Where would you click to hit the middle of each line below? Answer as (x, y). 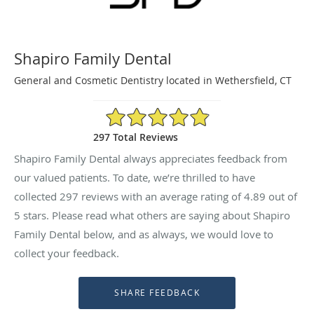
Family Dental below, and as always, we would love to (144, 234)
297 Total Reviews (136, 137)
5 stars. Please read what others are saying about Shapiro (152, 215)
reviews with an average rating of (161, 196)
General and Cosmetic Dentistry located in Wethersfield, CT (153, 80)
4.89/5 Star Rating (146, 112)
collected (37, 196)
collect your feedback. (67, 253)
